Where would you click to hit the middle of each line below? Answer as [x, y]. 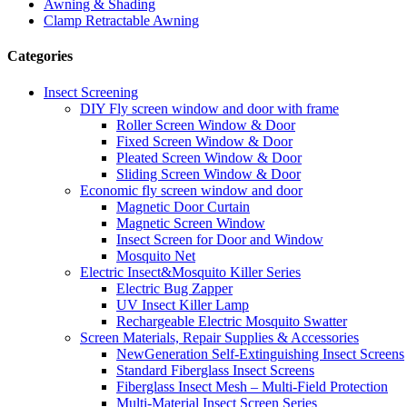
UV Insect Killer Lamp [183, 304]
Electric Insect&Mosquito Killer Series [190, 272]
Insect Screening [91, 92]
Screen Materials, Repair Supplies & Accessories [219, 337]
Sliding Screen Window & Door [208, 174]
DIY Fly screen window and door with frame [209, 108]
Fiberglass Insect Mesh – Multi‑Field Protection [252, 386]
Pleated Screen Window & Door [209, 157]
